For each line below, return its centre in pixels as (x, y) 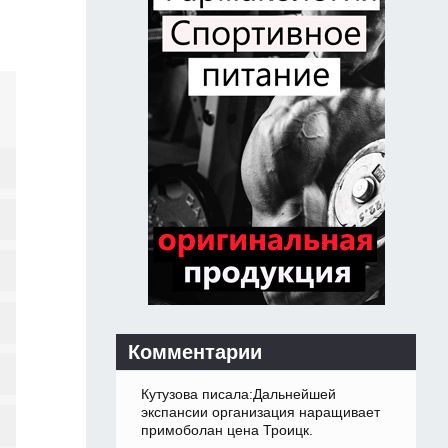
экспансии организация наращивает (260, 412)
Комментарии (195, 352)
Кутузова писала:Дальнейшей (238, 394)
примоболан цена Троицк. (227, 430)
